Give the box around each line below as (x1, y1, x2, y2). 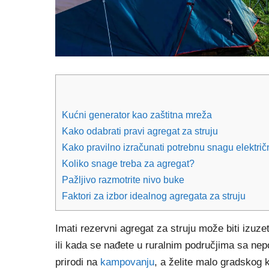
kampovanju (100, 256, 154, 268)
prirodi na (55, 256, 100, 268)
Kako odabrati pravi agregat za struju (62, 125, 218, 136)
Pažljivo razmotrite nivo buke (62, 174, 184, 185)
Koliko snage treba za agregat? (62, 157, 195, 169)
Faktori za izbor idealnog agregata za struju (62, 190, 246, 201)
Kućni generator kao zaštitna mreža (62, 109, 212, 120)
